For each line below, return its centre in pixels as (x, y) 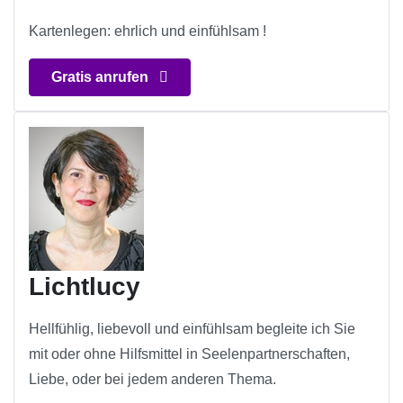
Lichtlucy (85, 287)
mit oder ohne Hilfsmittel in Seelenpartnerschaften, (189, 354)
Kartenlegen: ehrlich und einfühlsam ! (148, 31)
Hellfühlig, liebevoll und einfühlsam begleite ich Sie (192, 329)
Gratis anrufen (102, 77)
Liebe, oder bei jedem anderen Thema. (152, 380)
